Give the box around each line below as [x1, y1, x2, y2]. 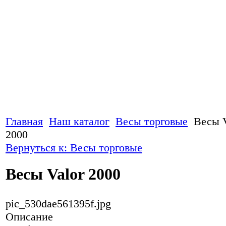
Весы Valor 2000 [6, 165, 121, 184]
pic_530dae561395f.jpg [6, 197, 111, 210]
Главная [6, 115, 43, 128]
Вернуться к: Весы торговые [6, 141, 142, 154]
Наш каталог [49, 115, 109, 128]
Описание [6, 210, 53, 223]
